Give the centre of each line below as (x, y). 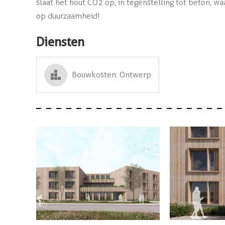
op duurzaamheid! (68, 16)
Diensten (60, 42)
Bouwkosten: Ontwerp (111, 75)
